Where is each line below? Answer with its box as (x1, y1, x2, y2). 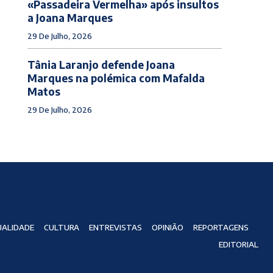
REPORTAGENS (193, 222, 249, 233)
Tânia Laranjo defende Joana (27, 57, 175, 71)
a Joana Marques (27, 10, 113, 24)
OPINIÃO (151, 222, 183, 233)
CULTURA (43, 222, 79, 233)
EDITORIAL (218, 239, 258, 250)
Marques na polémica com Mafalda (27, 71, 205, 85)
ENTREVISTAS (88, 222, 142, 233)
